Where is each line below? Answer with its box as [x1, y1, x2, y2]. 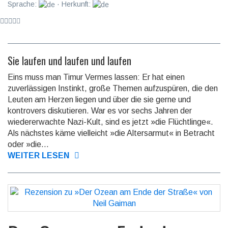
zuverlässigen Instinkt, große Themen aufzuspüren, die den [8, 84, 218, 93]
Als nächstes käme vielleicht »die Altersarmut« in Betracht [8, 129, 215, 138]
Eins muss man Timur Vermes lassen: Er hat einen [8, 73, 185, 82]
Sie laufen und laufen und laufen [8, 53, 131, 69]
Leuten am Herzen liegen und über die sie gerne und [8, 95, 191, 104]
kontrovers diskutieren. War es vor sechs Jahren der [8, 106, 192, 116]
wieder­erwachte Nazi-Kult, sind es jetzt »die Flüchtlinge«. [8, 118, 213, 127]
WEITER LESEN [8, 151, 69, 160]
